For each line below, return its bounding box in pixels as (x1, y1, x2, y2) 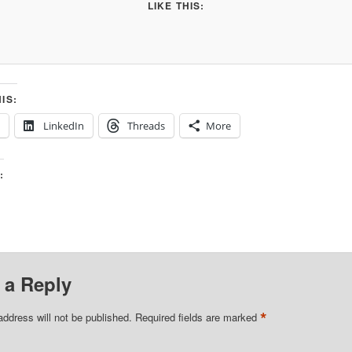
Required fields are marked (134, 310, 260, 325)
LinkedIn (42, 119, 84, 134)
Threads (126, 119, 165, 134)
